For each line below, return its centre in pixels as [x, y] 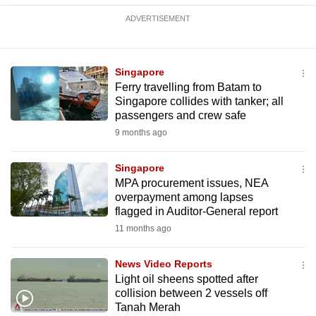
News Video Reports [163, 264]
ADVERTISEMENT [158, 18]
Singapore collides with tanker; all [199, 101]
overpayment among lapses [184, 197]
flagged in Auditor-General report [196, 211]
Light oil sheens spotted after [186, 279]
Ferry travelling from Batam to [188, 87]
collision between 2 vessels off [191, 293]
